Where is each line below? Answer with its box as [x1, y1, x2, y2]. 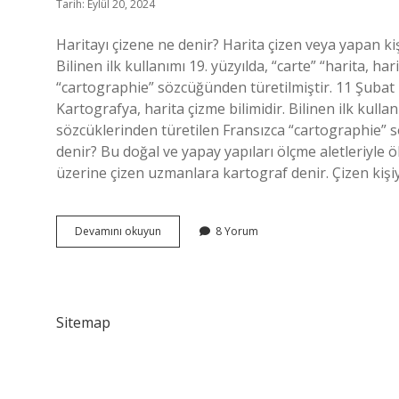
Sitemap [56, 313, 110, 332]
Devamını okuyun [75, 224, 161, 239]
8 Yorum [216, 224, 258, 239]
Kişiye [160, 255, 189, 270]
